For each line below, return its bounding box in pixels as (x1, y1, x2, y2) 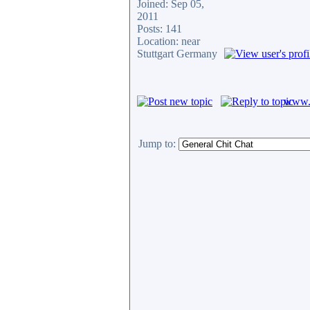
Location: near (137, 35, 200, 47)
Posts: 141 (137, 23, 182, 35)
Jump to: (136, 138, 179, 149)
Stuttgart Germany (137, 48, 217, 60)
